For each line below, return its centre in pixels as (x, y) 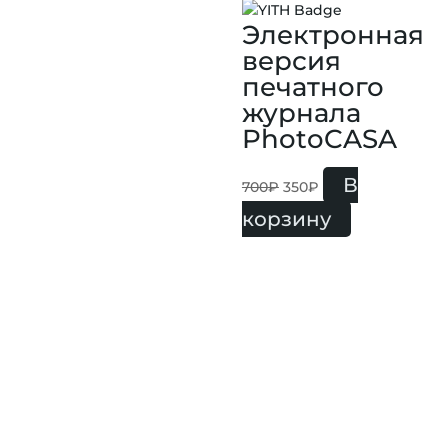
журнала (301, 112)
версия (291, 60)
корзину (286, 218)
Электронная (332, 34)
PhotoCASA (319, 138)
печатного (312, 86)
